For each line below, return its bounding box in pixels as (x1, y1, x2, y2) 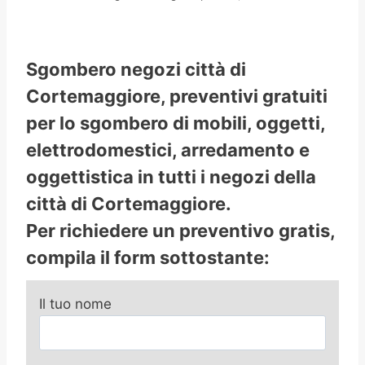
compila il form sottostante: (26, 247, 270, 269)
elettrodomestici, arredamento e (26, 139, 310, 161)
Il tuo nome (39, 296, 112, 313)
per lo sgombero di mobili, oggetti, (26, 112, 325, 134)
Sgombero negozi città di (26, 59, 246, 81)
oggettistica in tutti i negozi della (26, 166, 316, 188)
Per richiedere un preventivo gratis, (26, 220, 335, 242)
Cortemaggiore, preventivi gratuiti (26, 86, 328, 108)
